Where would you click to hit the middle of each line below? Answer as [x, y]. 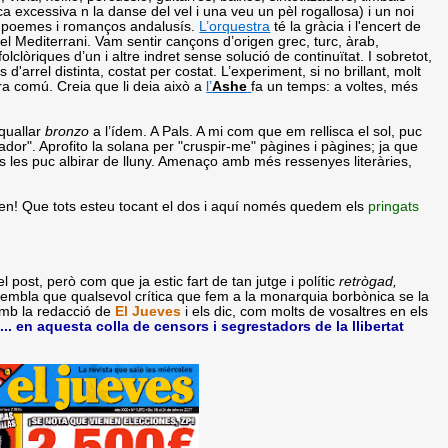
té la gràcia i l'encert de [346, 26]
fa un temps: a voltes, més [335, 86]
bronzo [67, 131]
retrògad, [368, 281]
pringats [394, 206]
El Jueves [148, 311]
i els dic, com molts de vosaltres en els [305, 311]
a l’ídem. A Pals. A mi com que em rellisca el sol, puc [256, 131]
